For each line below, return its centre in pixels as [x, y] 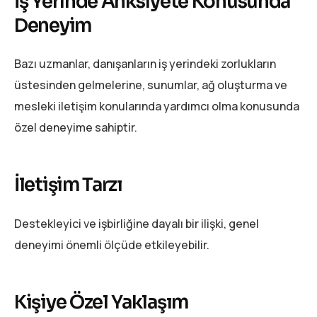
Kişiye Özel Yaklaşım [101, 302]
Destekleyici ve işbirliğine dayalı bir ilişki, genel [137, 223]
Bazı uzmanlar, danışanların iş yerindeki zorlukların [145, 64]
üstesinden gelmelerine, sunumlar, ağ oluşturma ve [151, 85]
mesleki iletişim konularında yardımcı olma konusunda [157, 106]
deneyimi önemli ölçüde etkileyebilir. [112, 244]
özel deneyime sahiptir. [76, 128]
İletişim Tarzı [68, 185]
